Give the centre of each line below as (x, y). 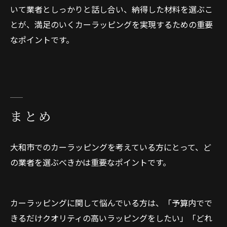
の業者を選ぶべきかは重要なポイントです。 (90, 162)
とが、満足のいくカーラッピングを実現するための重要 (111, 24)
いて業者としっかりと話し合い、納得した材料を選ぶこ (111, 9)
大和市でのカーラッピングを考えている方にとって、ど (111, 147)
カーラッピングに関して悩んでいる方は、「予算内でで (111, 203)
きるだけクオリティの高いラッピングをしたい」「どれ (111, 218)
